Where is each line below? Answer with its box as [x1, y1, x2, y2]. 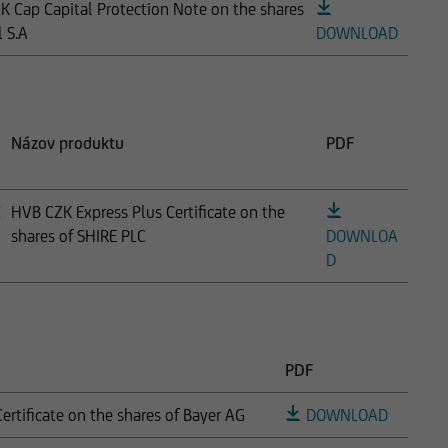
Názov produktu [11, 132, 124, 153]
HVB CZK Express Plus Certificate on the [11, 201, 285, 222]
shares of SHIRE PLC [11, 225, 146, 246]
